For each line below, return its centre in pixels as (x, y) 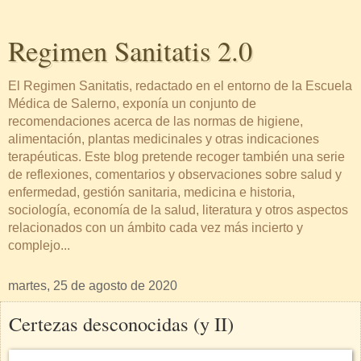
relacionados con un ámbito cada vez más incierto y (156, 228)
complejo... (39, 245)
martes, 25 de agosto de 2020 (93, 286)
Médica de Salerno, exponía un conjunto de (132, 104)
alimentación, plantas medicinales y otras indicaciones (164, 139)
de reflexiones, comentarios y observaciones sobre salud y (175, 174)
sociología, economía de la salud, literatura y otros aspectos (178, 210)
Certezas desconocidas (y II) (121, 324)
